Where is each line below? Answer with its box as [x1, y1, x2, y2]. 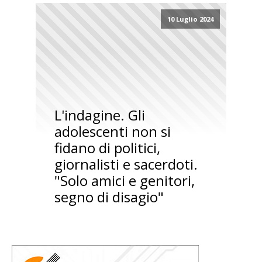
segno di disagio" [54, 187, 164, 207]
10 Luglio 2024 [167, 15, 213, 24]
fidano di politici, [54, 138, 160, 158]
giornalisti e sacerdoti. [54, 154, 198, 174]
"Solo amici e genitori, [54, 171, 195, 191]
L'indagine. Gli [54, 105, 145, 125]
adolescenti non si [54, 122, 171, 142]
